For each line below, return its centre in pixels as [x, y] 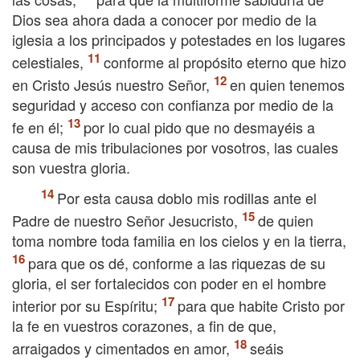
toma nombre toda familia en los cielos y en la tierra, [179, 240]
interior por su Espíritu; [85, 305]
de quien [286, 220]
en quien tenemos [287, 84]
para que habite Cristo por [261, 305]
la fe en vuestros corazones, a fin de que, [144, 325]
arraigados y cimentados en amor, [121, 348]
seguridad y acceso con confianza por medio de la [173, 104]
